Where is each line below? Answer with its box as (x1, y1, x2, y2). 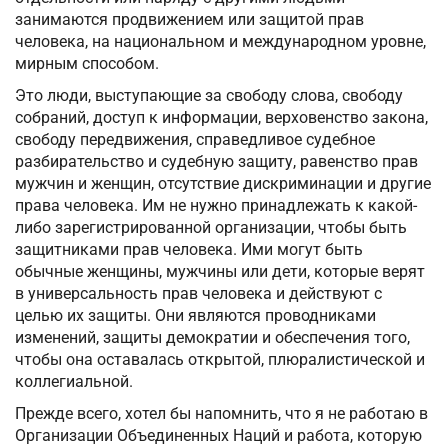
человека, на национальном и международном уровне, (15, 32, 426, 52)
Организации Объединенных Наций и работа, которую (15, 426, 422, 446)
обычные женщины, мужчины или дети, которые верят (15, 262, 425, 282)
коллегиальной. (15, 372, 133, 392)
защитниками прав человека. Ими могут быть (15, 240, 363, 260)
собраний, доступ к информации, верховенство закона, (15, 108, 428, 128)
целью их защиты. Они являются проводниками (15, 306, 376, 326)
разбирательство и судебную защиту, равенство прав (15, 152, 418, 172)
